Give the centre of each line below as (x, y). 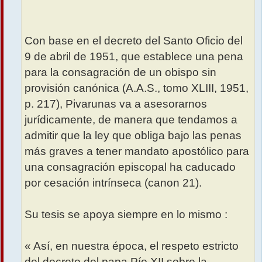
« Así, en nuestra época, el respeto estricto (132, 246)
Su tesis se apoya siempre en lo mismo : (126, 215)
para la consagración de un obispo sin (120, 73)
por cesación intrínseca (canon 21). (113, 183)
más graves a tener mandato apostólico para (137, 151)
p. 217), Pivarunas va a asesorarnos (116, 104)
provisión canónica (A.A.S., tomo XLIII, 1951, (137, 88)
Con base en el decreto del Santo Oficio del (134, 41)
